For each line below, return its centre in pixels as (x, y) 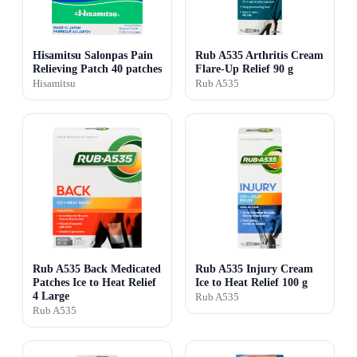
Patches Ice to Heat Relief (94, 282)
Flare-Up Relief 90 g (244, 68)
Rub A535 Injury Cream (254, 268)
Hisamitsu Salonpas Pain (93, 55)
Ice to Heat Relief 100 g (251, 282)
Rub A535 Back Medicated (97, 268)
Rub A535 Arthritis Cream (259, 55)
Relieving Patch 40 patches (97, 68)
